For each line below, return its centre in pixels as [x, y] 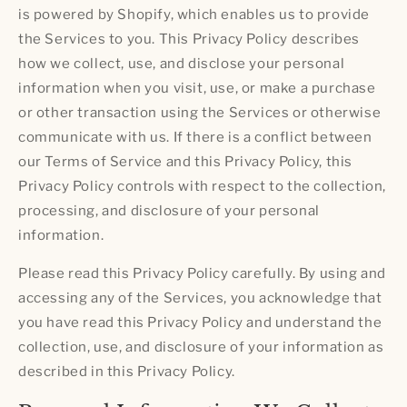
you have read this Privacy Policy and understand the [200, 323]
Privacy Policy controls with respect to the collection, [203, 187]
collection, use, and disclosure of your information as [201, 347]
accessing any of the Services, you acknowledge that [200, 298]
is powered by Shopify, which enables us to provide [194, 15]
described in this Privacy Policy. [127, 372]
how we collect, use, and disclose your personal [182, 64]
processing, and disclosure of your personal [169, 211]
